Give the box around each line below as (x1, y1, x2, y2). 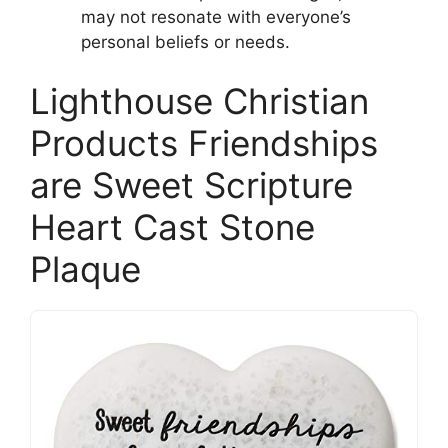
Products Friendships (30, 122, 378, 164)
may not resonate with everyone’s (81, 6, 351, 27)
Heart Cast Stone (30, 206, 315, 248)
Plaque (30, 248, 141, 290)
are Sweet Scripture (30, 164, 353, 206)
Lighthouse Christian (30, 80, 369, 122)
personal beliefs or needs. (81, 31, 290, 52)
